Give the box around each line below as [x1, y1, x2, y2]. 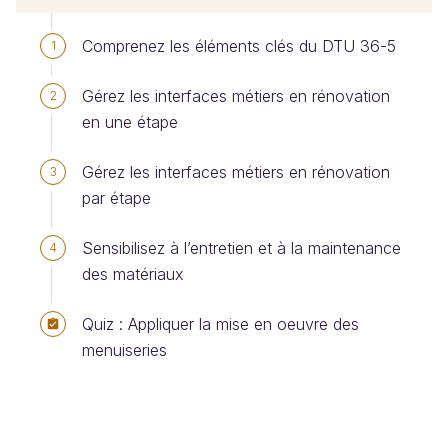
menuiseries [82, 340, 167, 360]
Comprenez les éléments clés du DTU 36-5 [82, 36, 396, 56]
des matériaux [82, 264, 184, 284]
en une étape [82, 112, 178, 132]
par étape [82, 188, 151, 208]
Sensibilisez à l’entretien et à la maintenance [82, 238, 401, 258]
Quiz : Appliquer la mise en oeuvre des [82, 314, 359, 334]
